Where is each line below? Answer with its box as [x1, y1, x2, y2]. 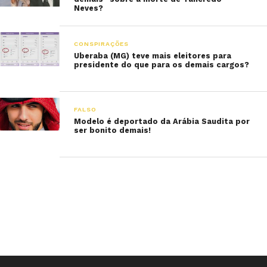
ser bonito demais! [74, 126, 151, 135]
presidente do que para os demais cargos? [74, 60, 250, 69]
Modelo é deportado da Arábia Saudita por [74, 117, 250, 126]
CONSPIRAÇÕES [74, 40, 129, 48]
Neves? [74, 4, 104, 13]
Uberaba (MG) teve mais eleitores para [74, 51, 232, 60]
